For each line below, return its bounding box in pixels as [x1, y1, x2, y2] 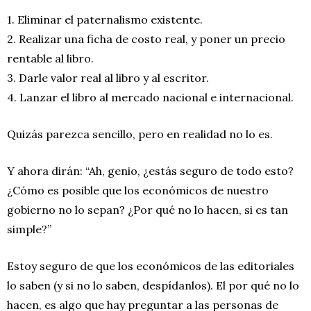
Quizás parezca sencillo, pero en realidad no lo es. [7, 126, 273, 141]
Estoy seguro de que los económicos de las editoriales [7, 258, 294, 273]
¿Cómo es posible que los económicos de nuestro [7, 183, 269, 197]
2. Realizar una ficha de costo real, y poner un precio [7, 31, 285, 46]
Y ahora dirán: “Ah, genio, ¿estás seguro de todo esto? [7, 163, 294, 178]
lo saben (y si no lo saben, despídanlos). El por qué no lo [7, 278, 299, 292]
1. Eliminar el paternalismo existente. [7, 12, 203, 26]
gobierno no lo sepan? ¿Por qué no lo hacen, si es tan [7, 202, 288, 217]
